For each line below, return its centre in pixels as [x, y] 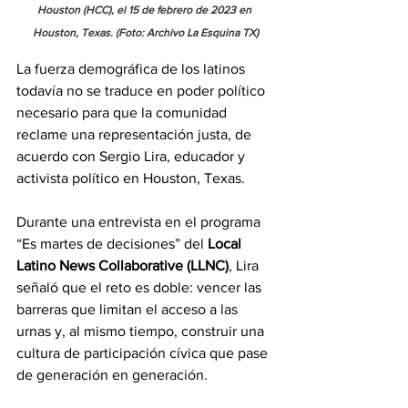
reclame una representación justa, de [136, 134]
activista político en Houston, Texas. [133, 178]
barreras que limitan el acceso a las [129, 309]
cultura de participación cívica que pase [144, 353]
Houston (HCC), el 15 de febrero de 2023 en [146, 10]
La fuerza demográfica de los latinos [133, 69]
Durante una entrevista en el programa [140, 222]
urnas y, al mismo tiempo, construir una [142, 331]
